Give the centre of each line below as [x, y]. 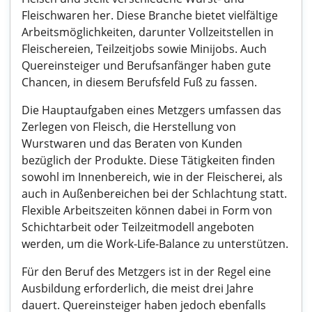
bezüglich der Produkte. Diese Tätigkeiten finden [148, 160]
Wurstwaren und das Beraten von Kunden [132, 143]
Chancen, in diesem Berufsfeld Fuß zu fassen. [139, 82]
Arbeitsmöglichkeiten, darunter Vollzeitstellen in [148, 32]
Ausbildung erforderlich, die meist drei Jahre [138, 288]
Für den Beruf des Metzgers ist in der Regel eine [146, 272]
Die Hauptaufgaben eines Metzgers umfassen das [151, 110]
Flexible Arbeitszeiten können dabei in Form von [147, 210]
